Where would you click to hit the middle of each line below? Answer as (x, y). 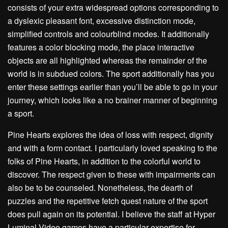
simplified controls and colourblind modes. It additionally (108, 34)
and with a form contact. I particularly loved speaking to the (112, 148)
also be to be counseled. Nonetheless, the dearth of (100, 188)
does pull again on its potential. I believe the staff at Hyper (111, 214)
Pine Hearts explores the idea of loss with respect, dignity (110, 135)
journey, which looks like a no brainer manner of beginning (112, 100)
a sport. (21, 113)
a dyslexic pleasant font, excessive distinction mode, (102, 21)
